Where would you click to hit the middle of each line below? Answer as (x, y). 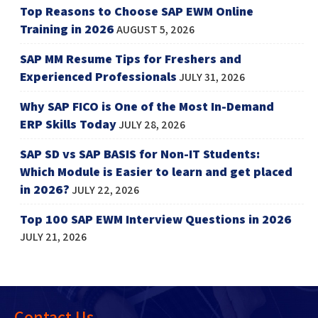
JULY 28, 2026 (152, 124)
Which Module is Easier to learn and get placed (157, 171)
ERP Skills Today (68, 124)
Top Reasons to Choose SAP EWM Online (137, 11)
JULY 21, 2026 (54, 236)
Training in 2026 (67, 28)
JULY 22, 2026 (106, 190)
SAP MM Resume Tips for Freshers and (131, 58)
